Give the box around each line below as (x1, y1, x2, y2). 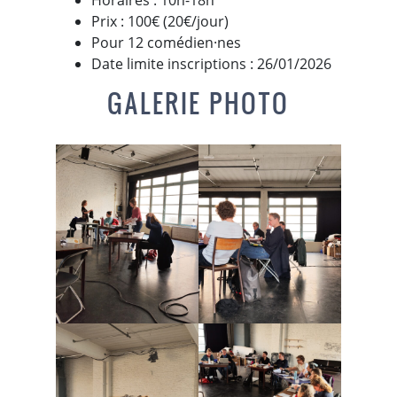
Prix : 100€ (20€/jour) (90, 12, 229, 31)
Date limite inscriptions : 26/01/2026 (90, 54, 331, 74)
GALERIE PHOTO (107, 85, 290, 121)
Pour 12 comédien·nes (90, 33, 241, 52)
